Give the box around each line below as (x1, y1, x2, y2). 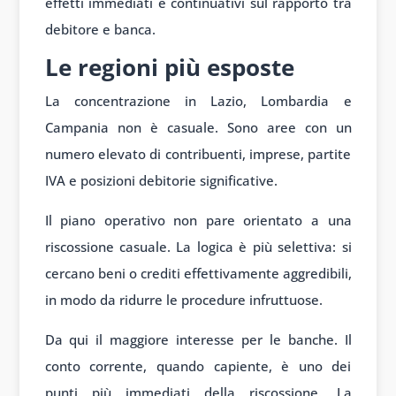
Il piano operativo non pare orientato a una (44, 211, 352, 230)
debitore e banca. (44, 20, 156, 39)
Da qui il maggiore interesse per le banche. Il (44, 331, 352, 349)
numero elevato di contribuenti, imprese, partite (44, 145, 352, 164)
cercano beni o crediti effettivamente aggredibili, (44, 264, 352, 283)
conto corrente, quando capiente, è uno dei (44, 357, 352, 376)
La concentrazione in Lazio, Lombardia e (44, 92, 352, 110)
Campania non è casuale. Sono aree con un (44, 118, 352, 137)
